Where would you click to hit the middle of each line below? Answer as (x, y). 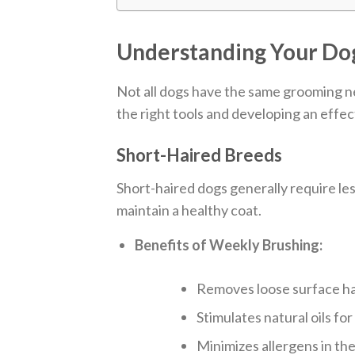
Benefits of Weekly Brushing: (229, 245)
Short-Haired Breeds (199, 155)
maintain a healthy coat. (189, 210)
